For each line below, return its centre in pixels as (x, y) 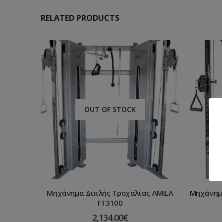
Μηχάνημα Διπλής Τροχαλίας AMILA (110, 193)
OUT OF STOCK (110, 110)
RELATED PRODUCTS (80, 18)
